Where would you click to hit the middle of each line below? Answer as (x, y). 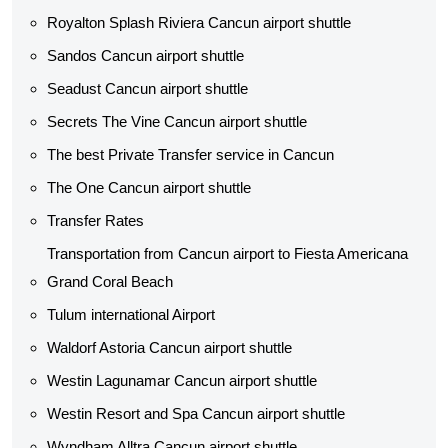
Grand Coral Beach (110, 281)
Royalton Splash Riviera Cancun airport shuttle (199, 22)
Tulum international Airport (131, 314)
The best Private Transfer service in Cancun (190, 154)
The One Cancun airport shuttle (149, 187)
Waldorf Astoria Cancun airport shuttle (169, 347)
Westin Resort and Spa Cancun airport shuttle (196, 413)
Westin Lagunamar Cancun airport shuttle (182, 380)
